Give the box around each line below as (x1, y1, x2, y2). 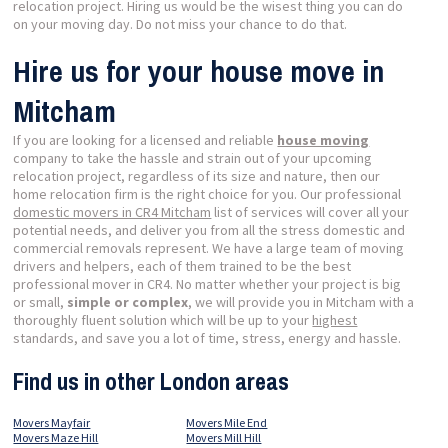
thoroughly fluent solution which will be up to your (13, 310, 313, 329)
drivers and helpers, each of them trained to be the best (13, 256, 352, 275)
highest (312, 310, 358, 329)
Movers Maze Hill (13, 429, 99, 445)
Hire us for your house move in (13, 50, 385, 91)
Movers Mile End (186, 414, 268, 430)
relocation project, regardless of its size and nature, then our (13, 166, 381, 185)
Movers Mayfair (13, 414, 91, 430)
